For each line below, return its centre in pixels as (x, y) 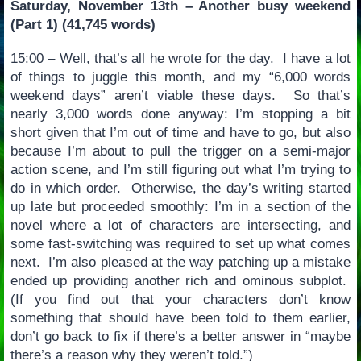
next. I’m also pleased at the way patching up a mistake (180, 262)
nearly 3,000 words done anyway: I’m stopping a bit (180, 114)
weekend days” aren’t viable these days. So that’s (180, 95)
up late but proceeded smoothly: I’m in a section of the (180, 206)
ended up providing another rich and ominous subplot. (180, 280)
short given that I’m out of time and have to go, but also (180, 132)
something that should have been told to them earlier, (180, 317)
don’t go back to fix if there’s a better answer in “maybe (180, 336)
